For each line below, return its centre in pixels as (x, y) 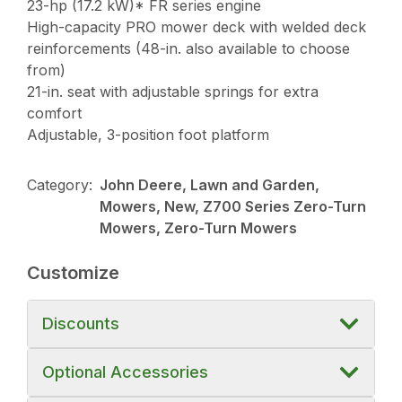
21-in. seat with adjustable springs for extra (173, 91)
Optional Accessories (126, 371)
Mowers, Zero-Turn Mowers (199, 227)
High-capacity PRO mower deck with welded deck (197, 26)
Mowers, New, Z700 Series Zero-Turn (233, 206)
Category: (60, 184)
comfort (55, 113)
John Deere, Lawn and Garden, (210, 184)
